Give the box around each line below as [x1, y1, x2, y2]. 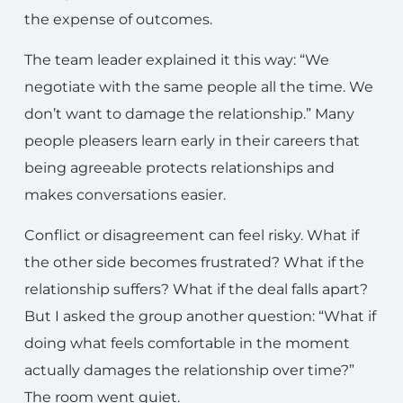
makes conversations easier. [24, 185, 226, 203]
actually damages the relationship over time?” [24, 361, 354, 379]
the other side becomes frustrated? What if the [24, 253, 364, 271]
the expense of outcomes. [24, 10, 212, 28]
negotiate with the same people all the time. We [24, 77, 373, 95]
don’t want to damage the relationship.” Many [24, 104, 354, 122]
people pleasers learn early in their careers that [24, 131, 360, 149]
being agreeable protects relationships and [24, 158, 335, 176]
